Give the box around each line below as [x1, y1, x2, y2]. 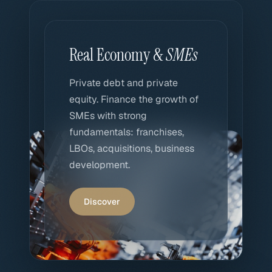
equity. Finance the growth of [69, 93, 199, 106]
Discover [84, 196, 120, 207]
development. [69, 158, 130, 171]
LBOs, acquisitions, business [69, 142, 194, 155]
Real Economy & [69, 44, 166, 66]
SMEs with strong [69, 109, 147, 122]
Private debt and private [69, 76, 178, 89]
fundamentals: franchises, [69, 126, 184, 138]
